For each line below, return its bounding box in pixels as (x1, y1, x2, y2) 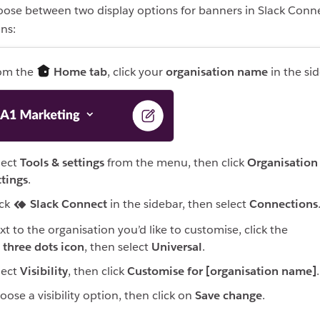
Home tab (54, 64, 107, 80)
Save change (195, 287, 262, 303)
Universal (151, 239, 202, 254)
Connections (249, 196, 318, 211)
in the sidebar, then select (107, 196, 249, 211)
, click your (107, 64, 166, 80)
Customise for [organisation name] (127, 263, 316, 279)
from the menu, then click (104, 154, 247, 170)
